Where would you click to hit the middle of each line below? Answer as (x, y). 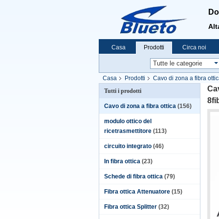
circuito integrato (128, 146)
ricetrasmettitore (128, 131)
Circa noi (194, 47)
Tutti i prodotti (123, 91)
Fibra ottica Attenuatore (137, 192)
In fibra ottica (122, 161)
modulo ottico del (128, 121)
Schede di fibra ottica (133, 176)
